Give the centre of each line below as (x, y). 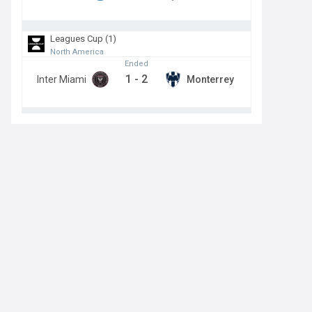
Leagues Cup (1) (83, 38)
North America (77, 52)
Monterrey (210, 79)
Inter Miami (62, 79)
